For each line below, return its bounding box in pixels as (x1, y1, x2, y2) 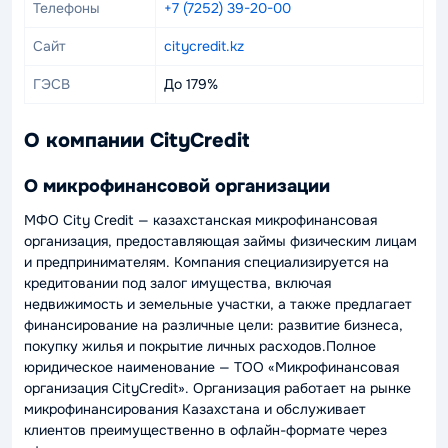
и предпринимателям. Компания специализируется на (24, 253, 389, 271)
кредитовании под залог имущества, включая (24, 274, 331, 292)
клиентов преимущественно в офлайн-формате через (24, 421, 387, 439)
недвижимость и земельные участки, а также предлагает (24, 295, 412, 313)
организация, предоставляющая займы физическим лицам (24, 232, 417, 250)
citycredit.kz (164, 37, 244, 55)
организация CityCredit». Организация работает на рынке (24, 379, 411, 397)
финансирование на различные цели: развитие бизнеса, (24, 316, 403, 334)
